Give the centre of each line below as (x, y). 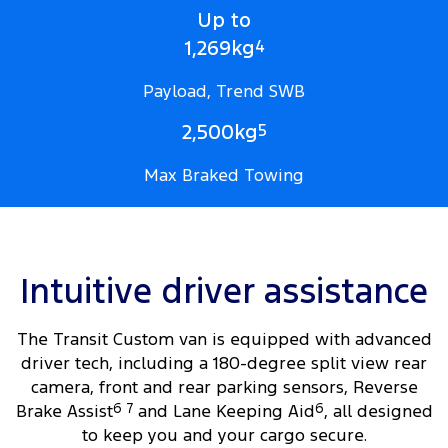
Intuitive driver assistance (224, 292)
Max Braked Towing (224, 175)
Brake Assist (64, 411)
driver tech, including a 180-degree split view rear (224, 363)
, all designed (378, 411)
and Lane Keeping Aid (223, 411)
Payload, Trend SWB (224, 91)
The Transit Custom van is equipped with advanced (224, 339)
